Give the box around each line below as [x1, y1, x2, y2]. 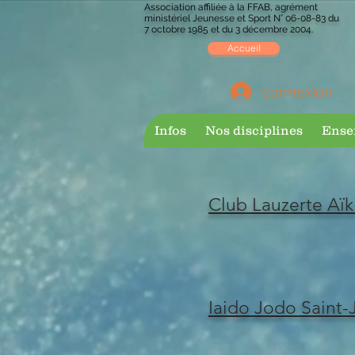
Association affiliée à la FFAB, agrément [144, 2, 318, 13]
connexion [262, 83, 333, 100]
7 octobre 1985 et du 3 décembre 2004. [144, 24, 313, 35]
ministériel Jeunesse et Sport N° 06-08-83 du [144, 13, 339, 24]
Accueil [227, 42, 261, 54]
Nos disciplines [205, 123, 303, 137]
